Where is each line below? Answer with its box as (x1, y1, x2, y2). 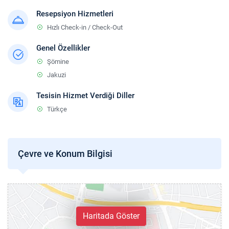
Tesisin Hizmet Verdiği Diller (36, 91, 134, 100)
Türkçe (47, 105, 67, 113)
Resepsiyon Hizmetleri (36, 9, 113, 18)
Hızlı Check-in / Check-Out (47, 24, 123, 31)
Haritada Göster (83, 211, 140, 221)
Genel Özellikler (36, 43, 90, 53)
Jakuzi (47, 71, 66, 79)
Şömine (47, 58, 69, 65)
